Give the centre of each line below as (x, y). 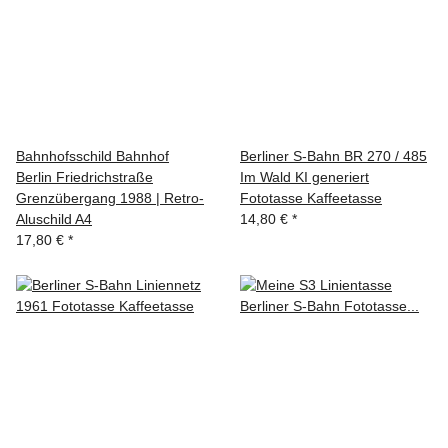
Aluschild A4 (54, 219)
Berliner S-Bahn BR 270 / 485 (333, 156)
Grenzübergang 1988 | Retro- (110, 198)
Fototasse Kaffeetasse (311, 198)
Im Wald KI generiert (304, 177)
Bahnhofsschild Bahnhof (92, 156)
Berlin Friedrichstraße (84, 177)
